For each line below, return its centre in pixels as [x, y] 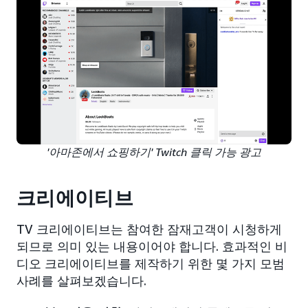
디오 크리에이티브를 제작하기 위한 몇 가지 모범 [151, 264]
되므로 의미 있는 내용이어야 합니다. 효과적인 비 [152, 246]
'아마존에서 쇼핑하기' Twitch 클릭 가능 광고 [154, 152]
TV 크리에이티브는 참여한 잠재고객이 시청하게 [149, 229]
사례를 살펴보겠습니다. [81, 281]
